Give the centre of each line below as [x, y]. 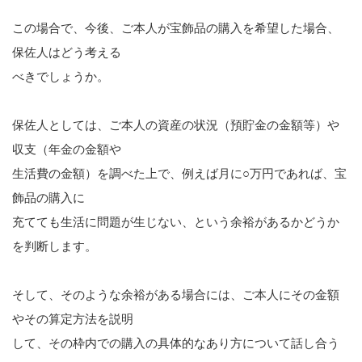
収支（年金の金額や [67, 149]
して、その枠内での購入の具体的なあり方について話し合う [176, 343]
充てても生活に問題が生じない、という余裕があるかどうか [176, 222]
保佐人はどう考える [67, 52]
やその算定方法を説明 [73, 319]
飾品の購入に [48, 198]
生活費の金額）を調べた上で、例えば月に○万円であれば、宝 [179, 173]
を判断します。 [55, 246]
